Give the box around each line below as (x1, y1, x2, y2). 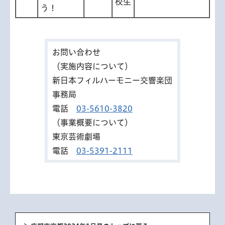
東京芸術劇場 (52, 132, 100, 141)
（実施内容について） (52, 62, 133, 70)
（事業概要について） (52, 118, 133, 127)
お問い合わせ (52, 48, 100, 56)
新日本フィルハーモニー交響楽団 (52, 76, 172, 84)
